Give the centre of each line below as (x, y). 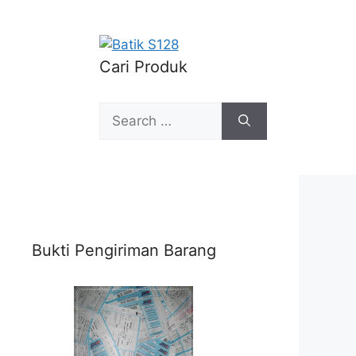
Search (120, 111)
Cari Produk (143, 67)
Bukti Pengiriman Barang (124, 250)
